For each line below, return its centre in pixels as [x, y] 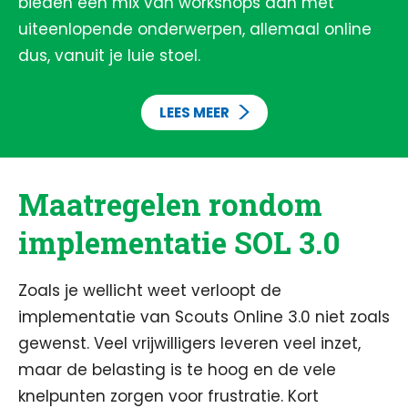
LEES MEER [194, 112]
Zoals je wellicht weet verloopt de [150, 291]
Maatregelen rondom [170, 204]
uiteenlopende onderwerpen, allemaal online [195, 29]
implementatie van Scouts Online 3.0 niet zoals [204, 317]
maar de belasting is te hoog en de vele [177, 370]
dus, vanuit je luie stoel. [109, 56]
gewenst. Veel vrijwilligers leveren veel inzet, [189, 343]
